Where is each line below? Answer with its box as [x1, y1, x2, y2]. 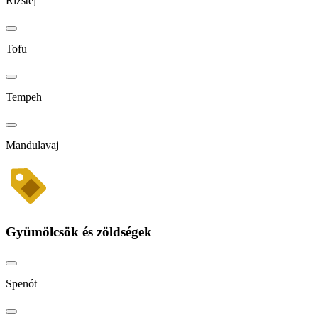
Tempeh [6, 90, 42, 103]
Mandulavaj [6, 138, 59, 151]
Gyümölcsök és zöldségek [6, 224, 152, 240]
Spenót [6, 278, 37, 290]
